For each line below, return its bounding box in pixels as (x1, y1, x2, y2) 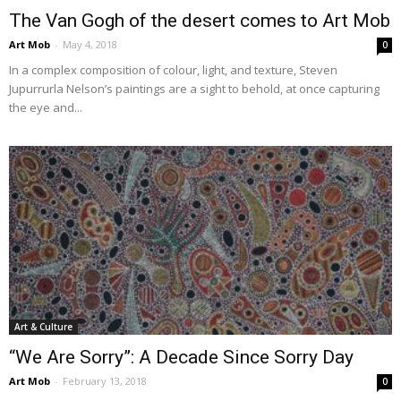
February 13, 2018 (63, 374, 147, 388)
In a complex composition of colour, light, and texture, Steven (9, 61, 337, 78)
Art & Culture (14, 320, 73, 334)
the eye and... (9, 98, 82, 115)
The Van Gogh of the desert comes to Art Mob (9, 9, 390, 31)
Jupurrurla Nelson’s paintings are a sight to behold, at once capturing (9, 80, 380, 97)
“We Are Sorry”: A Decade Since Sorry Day (9, 346, 354, 369)
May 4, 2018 (63, 37, 117, 51)
